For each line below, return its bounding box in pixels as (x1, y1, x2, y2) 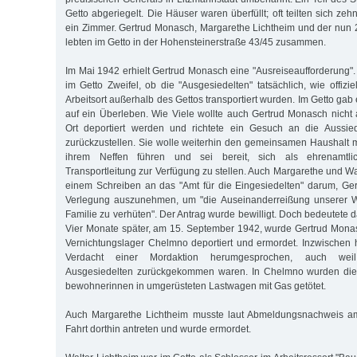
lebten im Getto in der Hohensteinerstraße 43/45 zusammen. (65, 36, 326, 48)
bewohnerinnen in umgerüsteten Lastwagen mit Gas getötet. (65, 280, 326, 292)
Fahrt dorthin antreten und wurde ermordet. (65, 323, 251, 335)
